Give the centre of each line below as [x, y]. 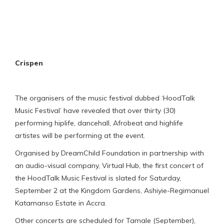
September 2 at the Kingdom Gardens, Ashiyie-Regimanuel [112, 190]
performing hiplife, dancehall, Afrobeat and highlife [99, 123]
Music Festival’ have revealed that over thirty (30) [95, 110]
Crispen [29, 63]
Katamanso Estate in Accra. [61, 203]
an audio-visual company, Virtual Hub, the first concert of [109, 165]
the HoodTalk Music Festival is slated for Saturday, [98, 178]
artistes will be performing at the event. [80, 135]
